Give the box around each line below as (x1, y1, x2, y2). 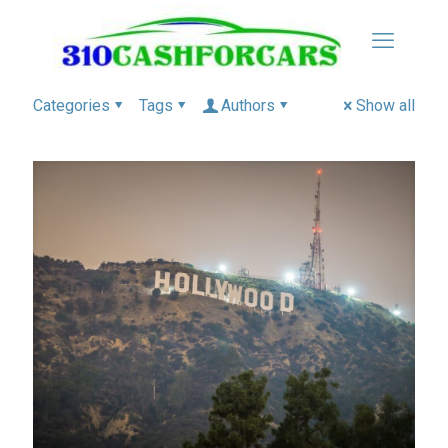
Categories (33, 96, 110, 115)
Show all (356, 96, 415, 115)
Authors (221, 96, 275, 115)
